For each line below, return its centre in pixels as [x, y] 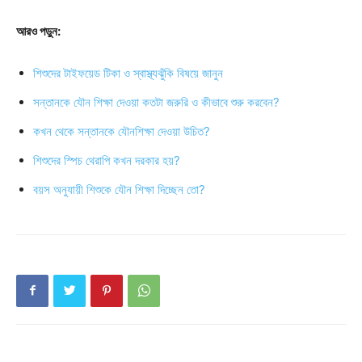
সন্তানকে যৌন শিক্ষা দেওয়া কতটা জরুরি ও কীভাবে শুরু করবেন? [156, 102]
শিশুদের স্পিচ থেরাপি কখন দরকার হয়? [107, 160]
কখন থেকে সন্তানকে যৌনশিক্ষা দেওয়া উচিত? [122, 131]
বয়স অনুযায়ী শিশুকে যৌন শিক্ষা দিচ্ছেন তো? [119, 189]
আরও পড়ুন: [38, 31]
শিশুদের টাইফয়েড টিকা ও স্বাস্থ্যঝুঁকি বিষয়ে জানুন [128, 73]
